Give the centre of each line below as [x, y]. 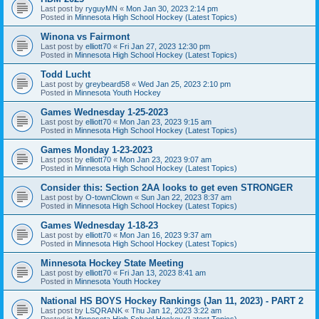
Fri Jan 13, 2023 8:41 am [163, 272]
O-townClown [109, 197]
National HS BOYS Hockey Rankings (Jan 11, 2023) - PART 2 [172, 300]
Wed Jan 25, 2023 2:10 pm [184, 84]
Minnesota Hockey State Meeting [112, 263]
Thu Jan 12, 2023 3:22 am [176, 310]
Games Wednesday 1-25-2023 [104, 112]
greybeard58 [108, 84]
